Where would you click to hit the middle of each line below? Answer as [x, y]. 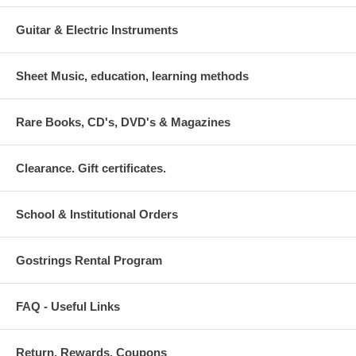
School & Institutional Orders [97, 214]
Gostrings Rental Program [89, 260]
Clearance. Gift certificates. [91, 168]
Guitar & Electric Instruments [97, 30]
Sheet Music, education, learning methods [132, 76]
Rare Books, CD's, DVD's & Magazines [123, 122]
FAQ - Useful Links [68, 306]
